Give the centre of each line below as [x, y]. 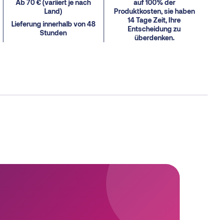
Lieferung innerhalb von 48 [53, 24]
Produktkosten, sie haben [154, 11]
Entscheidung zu [154, 28]
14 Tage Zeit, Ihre [154, 20]
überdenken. [154, 37]
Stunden [54, 32]
